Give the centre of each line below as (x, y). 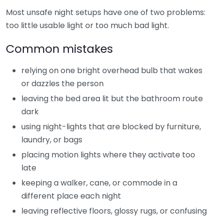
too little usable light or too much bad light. (87, 25)
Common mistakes (59, 48)
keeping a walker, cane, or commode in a (99, 183)
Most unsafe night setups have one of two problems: (106, 12)
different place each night (71, 196)
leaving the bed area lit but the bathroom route (112, 98)
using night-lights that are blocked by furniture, (111, 126)
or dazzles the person (62, 83)
